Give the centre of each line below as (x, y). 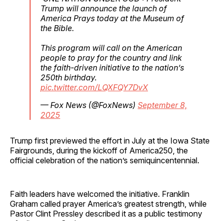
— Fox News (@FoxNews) (89, 105)
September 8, (162, 105)
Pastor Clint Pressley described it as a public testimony (106, 213)
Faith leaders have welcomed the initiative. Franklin (100, 194)
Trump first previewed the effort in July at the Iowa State (110, 140)
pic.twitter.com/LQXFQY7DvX (94, 87)
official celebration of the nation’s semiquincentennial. (105, 160)
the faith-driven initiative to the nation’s (112, 67)
